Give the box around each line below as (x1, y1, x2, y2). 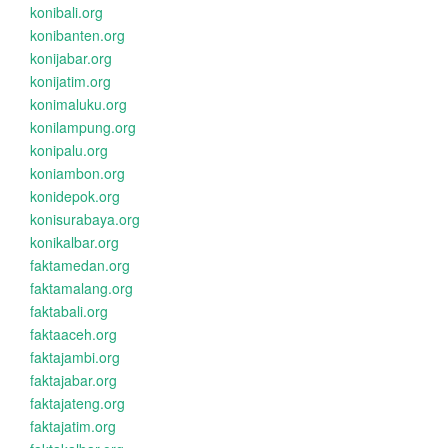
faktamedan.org (30, 255, 130, 275)
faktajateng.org (30, 393, 125, 413)
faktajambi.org (30, 347, 120, 367)
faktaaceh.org (30, 324, 117, 344)
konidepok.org (30, 186, 120, 206)
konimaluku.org (30, 94, 127, 114)
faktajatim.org (30, 416, 116, 436)
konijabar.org (30, 48, 112, 68)
